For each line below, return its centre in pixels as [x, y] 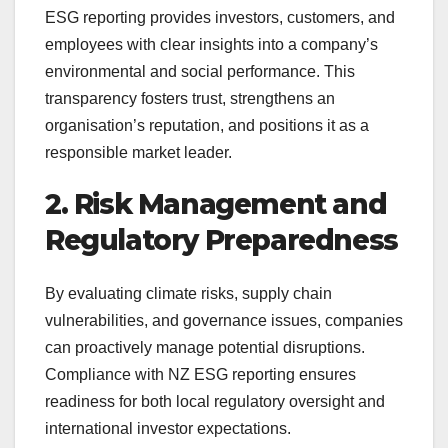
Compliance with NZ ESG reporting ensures [200, 374]
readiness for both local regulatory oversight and [215, 401]
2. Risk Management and [216, 203]
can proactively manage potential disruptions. [205, 347]
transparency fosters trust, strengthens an [190, 98]
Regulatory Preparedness [221, 239]
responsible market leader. [138, 152]
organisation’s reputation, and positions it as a [207, 125]
